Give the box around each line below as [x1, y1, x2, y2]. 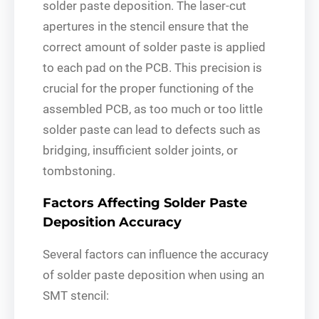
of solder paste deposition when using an [43, 267, 264, 282]
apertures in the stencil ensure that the [43, 19, 249, 33]
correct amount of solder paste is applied [43, 39, 266, 54]
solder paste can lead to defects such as [43, 122, 261, 137]
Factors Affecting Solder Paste [43, 194, 247, 211]
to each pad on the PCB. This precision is [43, 60, 262, 75]
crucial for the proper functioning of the [43, 80, 253, 95]
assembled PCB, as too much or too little [43, 101, 263, 116]
